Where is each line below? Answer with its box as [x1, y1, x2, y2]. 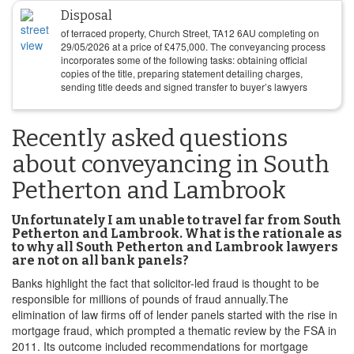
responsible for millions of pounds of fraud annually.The [12, 291, 288, 307]
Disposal [61, 8, 112, 23]
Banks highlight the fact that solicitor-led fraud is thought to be [12, 275, 319, 291]
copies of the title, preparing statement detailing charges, [61, 66, 303, 80]
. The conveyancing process [205, 40, 326, 53]
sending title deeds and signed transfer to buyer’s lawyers [61, 80, 307, 93]
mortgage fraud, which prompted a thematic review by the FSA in [12, 322, 337, 338]
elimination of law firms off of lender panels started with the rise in [12, 307, 337, 322]
